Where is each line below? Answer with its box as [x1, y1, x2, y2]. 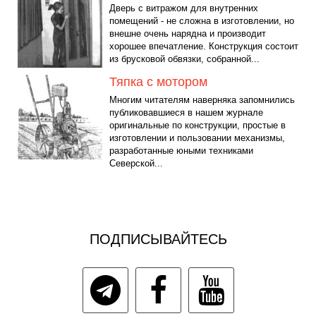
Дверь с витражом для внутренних [109, 3, 258, 14]
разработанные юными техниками [109, 145, 253, 157]
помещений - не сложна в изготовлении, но [109, 16, 294, 27]
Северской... [109, 158, 163, 169]
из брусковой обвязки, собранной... [109, 54, 260, 65]
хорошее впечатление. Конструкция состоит [109, 41, 298, 52]
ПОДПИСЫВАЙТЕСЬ [89, 231, 227, 247]
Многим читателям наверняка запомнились [109, 95, 295, 106]
